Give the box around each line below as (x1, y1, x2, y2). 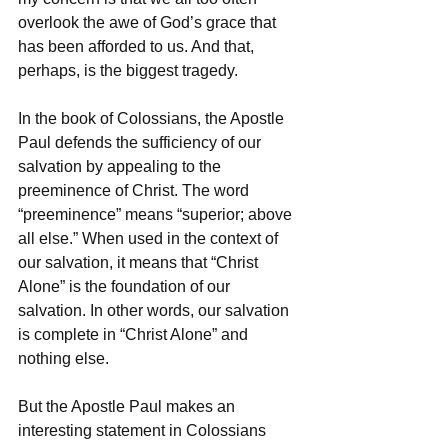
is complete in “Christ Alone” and (18, 325, 252, 343)
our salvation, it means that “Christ (18, 253, 262, 271)
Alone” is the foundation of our (18, 277, 234, 295)
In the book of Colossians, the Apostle (18, 109, 288, 127)
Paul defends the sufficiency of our (18, 133, 265, 151)
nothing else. (18, 349, 113, 367)
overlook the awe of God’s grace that (18, 13, 280, 31)
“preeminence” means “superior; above (18, 205, 296, 223)
